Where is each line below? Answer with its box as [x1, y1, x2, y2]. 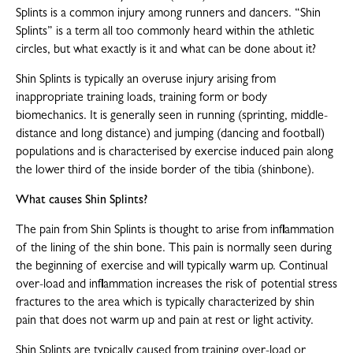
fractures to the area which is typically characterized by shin [16, 297, 314, 310]
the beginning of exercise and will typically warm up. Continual [16, 261, 328, 274]
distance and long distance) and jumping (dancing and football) [16, 128, 325, 142]
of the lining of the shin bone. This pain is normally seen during [16, 243, 332, 256]
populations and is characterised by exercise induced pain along [16, 147, 333, 160]
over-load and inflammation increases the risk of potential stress [16, 279, 337, 292]
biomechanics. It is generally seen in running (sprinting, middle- [16, 110, 328, 124]
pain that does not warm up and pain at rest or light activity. [16, 315, 314, 329]
